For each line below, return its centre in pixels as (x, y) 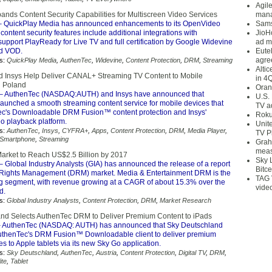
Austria (106, 253)
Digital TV (192, 253)
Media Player (206, 131)
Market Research (185, 200)
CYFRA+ (75, 131)
